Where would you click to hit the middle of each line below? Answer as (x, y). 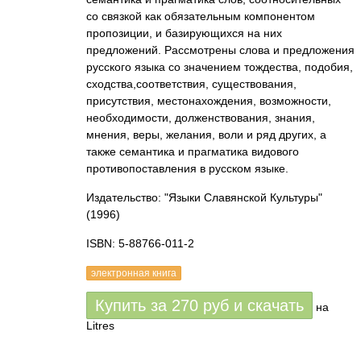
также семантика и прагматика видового (193, 151)
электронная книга (134, 273)
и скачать (266, 305)
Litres (100, 326)
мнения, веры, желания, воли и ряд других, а (206, 135)
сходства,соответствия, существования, (191, 84)
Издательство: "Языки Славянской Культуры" (204, 197)
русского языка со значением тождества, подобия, (220, 67)
